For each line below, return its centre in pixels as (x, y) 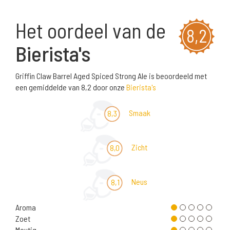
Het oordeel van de (91, 30)
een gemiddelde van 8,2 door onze (71, 87)
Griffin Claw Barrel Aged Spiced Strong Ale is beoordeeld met (111, 76)
